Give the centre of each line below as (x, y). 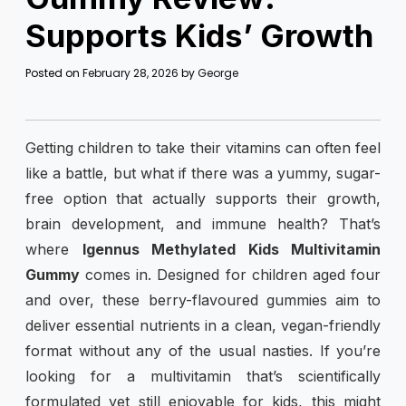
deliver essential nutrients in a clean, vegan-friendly (203, 325)
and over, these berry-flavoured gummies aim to (203, 300)
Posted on (54, 72)
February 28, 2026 (130, 72)
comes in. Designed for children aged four (230, 274)
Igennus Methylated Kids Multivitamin (231, 249)
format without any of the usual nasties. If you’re (203, 350)
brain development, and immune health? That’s (203, 223)
